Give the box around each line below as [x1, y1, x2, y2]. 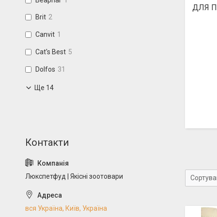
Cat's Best [35, 47, 66, 56]
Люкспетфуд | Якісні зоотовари [25, 172, 123, 180]
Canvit [35, 31, 55, 39]
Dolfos [35, 65, 55, 73]
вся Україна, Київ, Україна [25, 204, 107, 212]
